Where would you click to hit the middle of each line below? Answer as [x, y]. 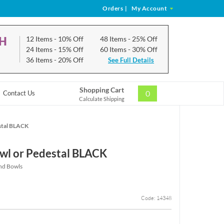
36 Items [40, 60]
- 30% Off [143, 49]
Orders [113, 8]
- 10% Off [69, 39]
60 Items [114, 49]
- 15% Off [69, 49]
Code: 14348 [156, 198]
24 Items [40, 49]
